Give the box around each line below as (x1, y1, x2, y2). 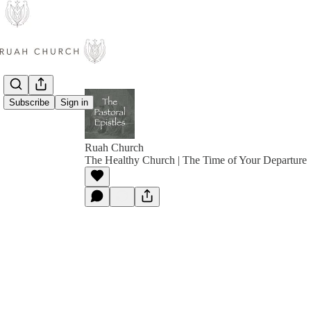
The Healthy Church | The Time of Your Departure (85, 154, 307, 166)
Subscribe (9, 97, 49, 108)
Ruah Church (85, 142, 144, 153)
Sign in (60, 97, 88, 108)
